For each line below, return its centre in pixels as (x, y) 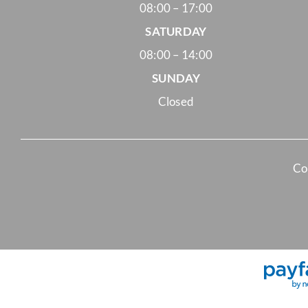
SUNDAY (176, 78)
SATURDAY (176, 31)
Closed (176, 101)
